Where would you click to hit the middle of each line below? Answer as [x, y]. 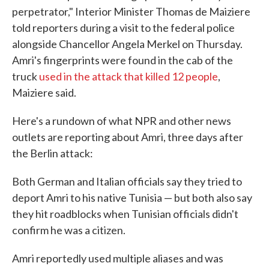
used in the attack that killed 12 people [128, 76]
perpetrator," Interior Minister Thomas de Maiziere [131, 11]
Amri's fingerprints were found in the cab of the [122, 60]
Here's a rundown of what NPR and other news [122, 121]
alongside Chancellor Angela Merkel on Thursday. [127, 44]
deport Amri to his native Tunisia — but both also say [132, 198]
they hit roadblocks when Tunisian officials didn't [125, 214]
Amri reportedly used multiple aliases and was [118, 258]
